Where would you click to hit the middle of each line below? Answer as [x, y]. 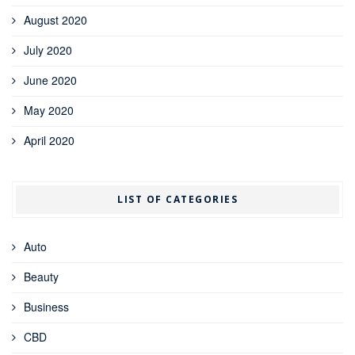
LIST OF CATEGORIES [177, 199]
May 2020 [49, 110]
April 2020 [49, 140]
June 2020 [50, 80]
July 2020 [48, 50]
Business [46, 307]
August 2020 [55, 20]
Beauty [41, 277]
